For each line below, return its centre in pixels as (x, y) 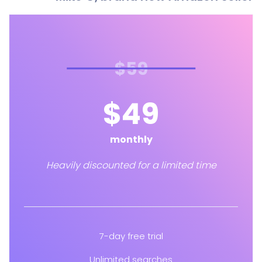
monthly (131, 139)
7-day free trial (131, 236)
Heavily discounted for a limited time (131, 165)
